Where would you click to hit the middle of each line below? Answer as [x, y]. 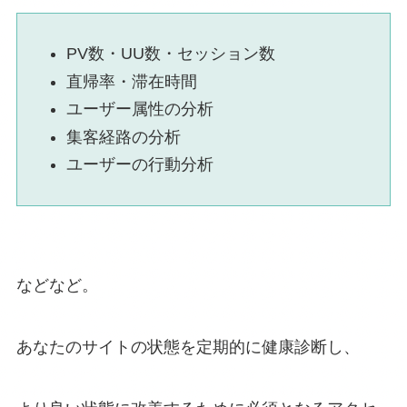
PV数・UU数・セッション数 [170, 54]
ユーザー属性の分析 [139, 109]
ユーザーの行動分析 [139, 165]
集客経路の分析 [123, 137]
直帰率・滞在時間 [131, 81]
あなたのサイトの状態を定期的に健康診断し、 [188, 347]
